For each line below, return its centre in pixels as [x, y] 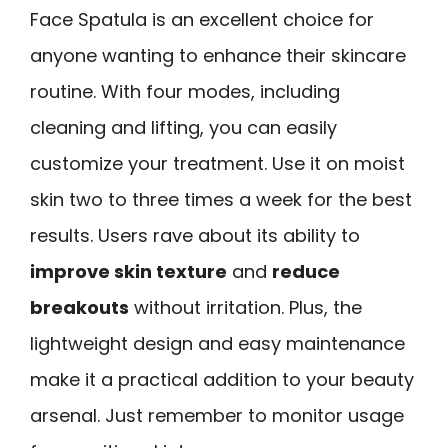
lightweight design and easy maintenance [217, 343]
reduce [306, 271]
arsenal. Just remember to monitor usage [217, 415]
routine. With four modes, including [185, 91]
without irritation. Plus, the [245, 307]
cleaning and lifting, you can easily [183, 127]
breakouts [79, 307]
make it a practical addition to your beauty [222, 379]
